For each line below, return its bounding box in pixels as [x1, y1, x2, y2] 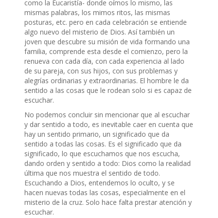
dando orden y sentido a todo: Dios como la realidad [24, 159, 191, 168]
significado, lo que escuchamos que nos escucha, [24, 149, 180, 159]
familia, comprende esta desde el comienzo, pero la [24, 47, 188, 56]
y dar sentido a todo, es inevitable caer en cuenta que [24, 120, 193, 129]
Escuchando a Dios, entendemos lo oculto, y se [24, 178, 175, 188]
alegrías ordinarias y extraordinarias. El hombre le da [24, 76, 189, 86]
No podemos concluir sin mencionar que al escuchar [24, 110, 190, 120]
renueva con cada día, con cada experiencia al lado [24, 56, 184, 66]
